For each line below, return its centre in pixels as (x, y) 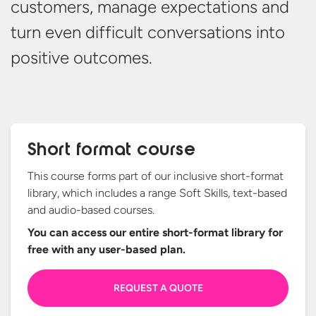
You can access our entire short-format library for (155, 232)
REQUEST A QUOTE (158, 288)
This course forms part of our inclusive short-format (156, 176)
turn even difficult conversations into (148, 32)
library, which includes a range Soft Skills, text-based (157, 193)
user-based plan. (142, 249)
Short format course (112, 151)
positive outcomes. (81, 57)
